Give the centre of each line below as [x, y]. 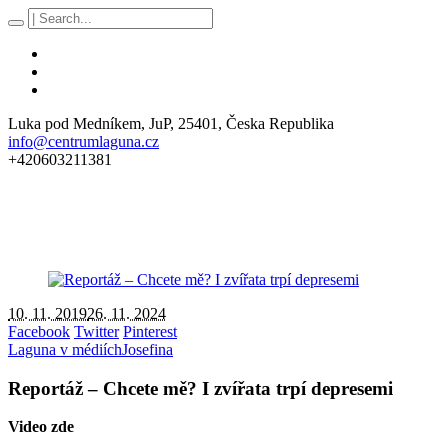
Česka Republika [280, 123]
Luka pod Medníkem [74, 123]
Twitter [96, 331]
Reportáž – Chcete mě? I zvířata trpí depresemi [200, 388]
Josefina [147, 349]
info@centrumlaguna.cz [83, 141]
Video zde [41, 427]
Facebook [39, 331]
